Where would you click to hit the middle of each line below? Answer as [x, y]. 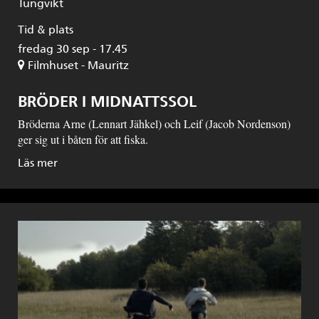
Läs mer [38, 163]
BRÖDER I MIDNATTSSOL [107, 102]
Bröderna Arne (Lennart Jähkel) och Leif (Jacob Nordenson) [154, 124]
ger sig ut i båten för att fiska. [83, 140]
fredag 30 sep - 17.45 [73, 49]
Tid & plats [46, 30]
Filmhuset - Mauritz [78, 66]
